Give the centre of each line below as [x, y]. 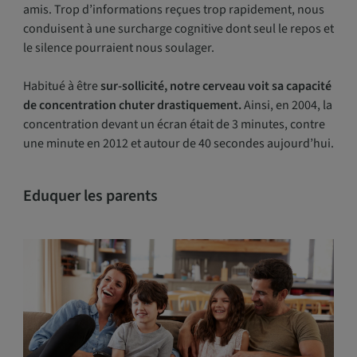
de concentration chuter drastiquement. [132, 106]
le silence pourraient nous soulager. [118, 48]
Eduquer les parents [90, 196]
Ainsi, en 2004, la [286, 106]
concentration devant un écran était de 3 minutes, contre [174, 125]
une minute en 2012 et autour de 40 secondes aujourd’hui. [178, 144]
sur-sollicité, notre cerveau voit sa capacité [214, 86]
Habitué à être [60, 86]
